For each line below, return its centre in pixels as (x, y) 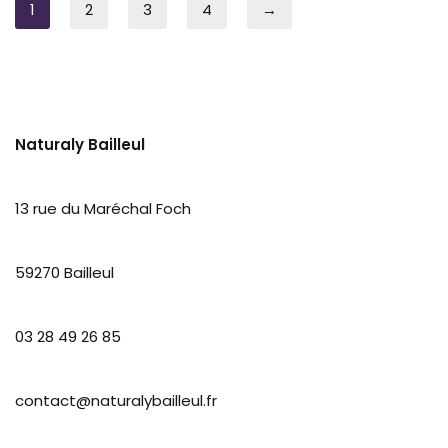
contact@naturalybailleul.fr (116, 400)
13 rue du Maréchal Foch (103, 208)
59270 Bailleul (64, 272)
